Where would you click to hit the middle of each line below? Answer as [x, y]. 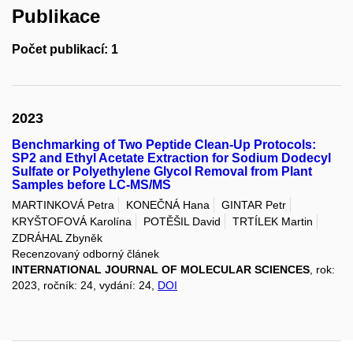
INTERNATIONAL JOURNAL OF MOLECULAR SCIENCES [161, 270]
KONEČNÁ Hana [168, 204]
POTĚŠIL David [182, 221]
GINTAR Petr [254, 204]
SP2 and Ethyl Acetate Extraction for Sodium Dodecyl [171, 158]
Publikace [56, 17]
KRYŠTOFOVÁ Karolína [72, 221]
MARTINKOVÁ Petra [63, 204]
